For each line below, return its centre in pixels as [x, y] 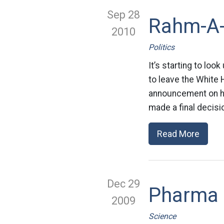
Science [162, 216]
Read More [178, 134]
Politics [161, 47]
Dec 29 [123, 184]
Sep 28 [123, 15]
